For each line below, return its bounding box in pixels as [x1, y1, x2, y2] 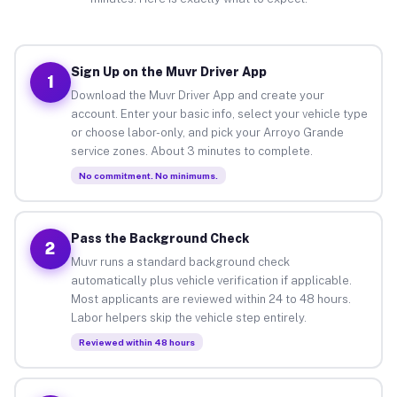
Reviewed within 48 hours [78, 336, 195, 347]
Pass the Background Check [70, 230, 249, 245]
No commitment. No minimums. [78, 169, 218, 181]
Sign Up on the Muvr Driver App [70, 64, 267, 79]
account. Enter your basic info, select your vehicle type [70, 106, 368, 121]
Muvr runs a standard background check [70, 254, 290, 269]
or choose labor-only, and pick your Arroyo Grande [70, 125, 344, 139]
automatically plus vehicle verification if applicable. [70, 273, 352, 287]
